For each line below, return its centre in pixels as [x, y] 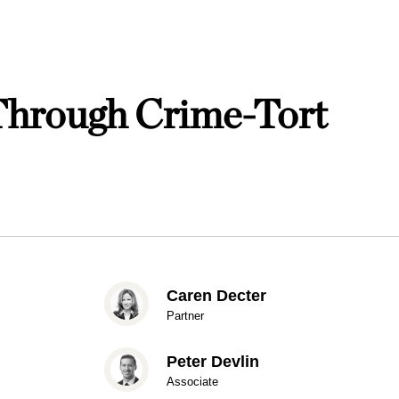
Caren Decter [216, 295]
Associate [192, 382]
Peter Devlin [212, 361]
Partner [185, 316]
